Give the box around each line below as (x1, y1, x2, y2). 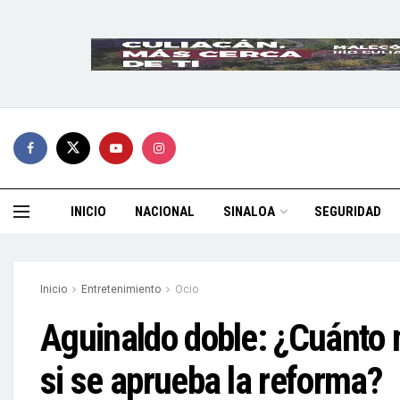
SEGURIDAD (314, 204, 381, 220)
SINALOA (223, 204, 275, 220)
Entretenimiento (81, 283, 161, 296)
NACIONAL (135, 204, 195, 220)
